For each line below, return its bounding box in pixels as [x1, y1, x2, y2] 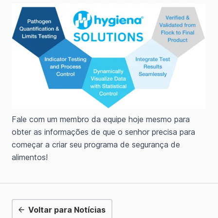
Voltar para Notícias [28, 204, 106, 215]
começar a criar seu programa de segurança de [12, 139, 180, 149]
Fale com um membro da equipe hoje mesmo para [12, 114, 190, 124]
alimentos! [12, 152, 48, 162]
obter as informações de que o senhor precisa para [12, 127, 195, 137]
